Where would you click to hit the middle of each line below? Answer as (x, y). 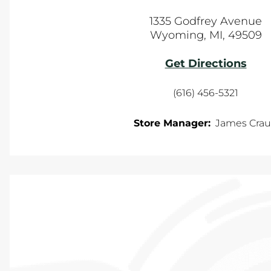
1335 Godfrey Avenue (206, 21)
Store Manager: (172, 123)
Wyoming (177, 35)
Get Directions (206, 64)
